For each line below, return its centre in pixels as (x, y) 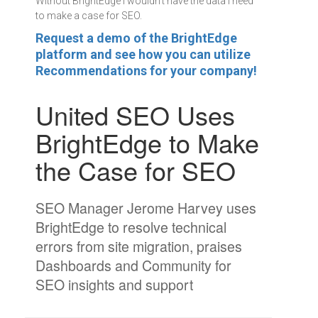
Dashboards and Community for (133, 265)
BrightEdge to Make (147, 142)
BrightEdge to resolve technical (131, 226)
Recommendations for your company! (146, 70)
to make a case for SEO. (89, 15)
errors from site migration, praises (139, 246)
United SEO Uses (135, 114)
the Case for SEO (136, 170)
